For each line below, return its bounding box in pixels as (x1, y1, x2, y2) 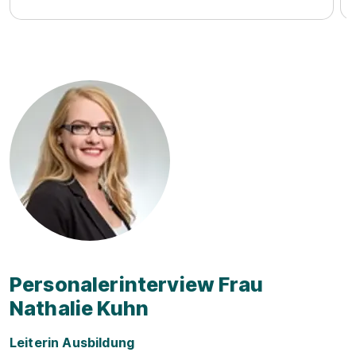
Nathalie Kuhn (10, 296, 149, 320)
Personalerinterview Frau (10, 273, 263, 296)
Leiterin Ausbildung (10, 335, 135, 350)
